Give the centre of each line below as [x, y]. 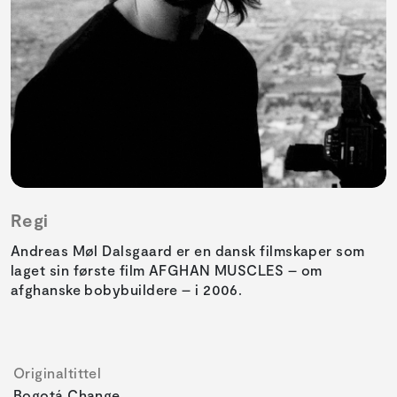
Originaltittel [58, 373]
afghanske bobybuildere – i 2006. [127, 290]
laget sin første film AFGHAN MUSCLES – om [167, 270]
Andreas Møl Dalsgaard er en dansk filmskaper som [188, 251]
